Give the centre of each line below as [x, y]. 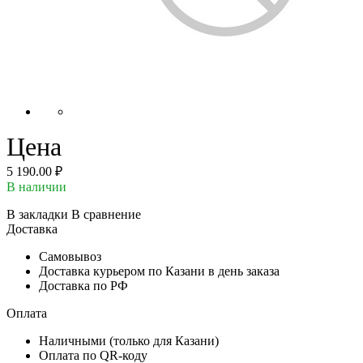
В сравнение [106, 214]
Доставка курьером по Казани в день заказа [159, 271]
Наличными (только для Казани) [129, 340]
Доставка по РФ [83, 285]
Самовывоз [70, 256]
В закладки [37, 214]
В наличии [36, 186]
